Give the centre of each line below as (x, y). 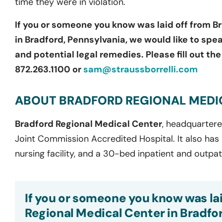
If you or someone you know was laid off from (114, 25)
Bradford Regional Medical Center (88, 124)
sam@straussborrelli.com (140, 69)
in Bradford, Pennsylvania (70, 39)
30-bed (119, 153)
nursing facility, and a (59, 153)
